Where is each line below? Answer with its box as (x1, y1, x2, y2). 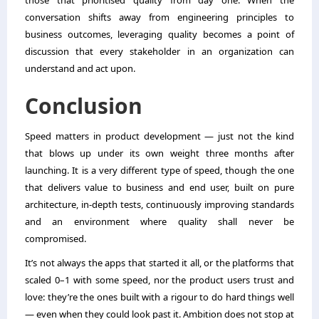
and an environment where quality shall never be (25, 215, 294, 229)
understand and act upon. (25, 62, 135, 75)
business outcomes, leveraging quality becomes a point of (25, 28, 294, 41)
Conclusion (25, 91, 142, 121)
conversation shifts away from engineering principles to (25, 11, 294, 24)
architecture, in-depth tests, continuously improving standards (25, 198, 294, 211)
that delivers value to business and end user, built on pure (25, 181, 294, 194)
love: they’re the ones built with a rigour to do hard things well (25, 291, 294, 304)
